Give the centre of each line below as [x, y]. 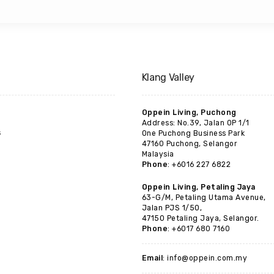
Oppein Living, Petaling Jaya [198, 187]
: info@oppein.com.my [205, 258]
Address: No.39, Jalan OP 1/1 [195, 123]
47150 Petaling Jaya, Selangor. [200, 218]
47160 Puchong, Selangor [189, 144]
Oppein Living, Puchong [189, 113]
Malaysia [158, 154]
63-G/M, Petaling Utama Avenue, [204, 198]
